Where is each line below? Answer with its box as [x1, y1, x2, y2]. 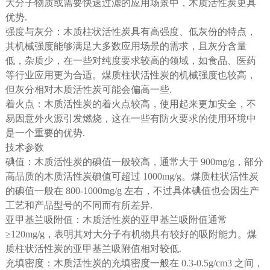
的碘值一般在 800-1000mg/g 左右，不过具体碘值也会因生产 [5, 185, 259, 196]
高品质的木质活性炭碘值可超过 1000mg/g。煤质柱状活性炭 [5, 171, 259, 181]
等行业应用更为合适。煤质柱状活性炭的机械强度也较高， [5, 69, 256, 80]
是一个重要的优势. [5, 127, 85, 138]
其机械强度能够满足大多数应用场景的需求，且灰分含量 [5, 40, 246, 51]
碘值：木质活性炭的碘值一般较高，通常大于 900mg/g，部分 [5, 156, 263, 167]
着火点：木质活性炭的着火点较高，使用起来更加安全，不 [5, 98, 256, 109]
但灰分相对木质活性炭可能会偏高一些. [5, 84, 172, 95]
